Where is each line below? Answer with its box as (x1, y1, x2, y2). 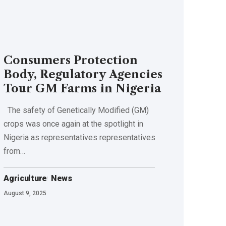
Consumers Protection (4, 53, 138, 68)
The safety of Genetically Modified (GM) (4, 105, 149, 116)
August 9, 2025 (4, 190, 47, 197)
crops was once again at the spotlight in (4, 119, 144, 129)
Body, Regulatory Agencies (4, 68, 163, 82)
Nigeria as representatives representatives (4, 133, 156, 143)
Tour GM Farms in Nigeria (4, 82, 161, 96)
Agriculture (4, 174, 47, 184)
